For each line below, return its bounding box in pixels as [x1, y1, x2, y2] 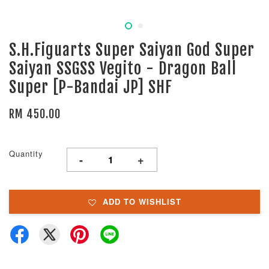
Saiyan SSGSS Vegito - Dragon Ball [9, 58, 237, 78]
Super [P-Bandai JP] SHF [9, 77, 172, 97]
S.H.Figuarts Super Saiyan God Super [9, 40, 255, 59]
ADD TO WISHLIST [102, 195, 181, 207]
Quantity [9, 147, 43, 159]
